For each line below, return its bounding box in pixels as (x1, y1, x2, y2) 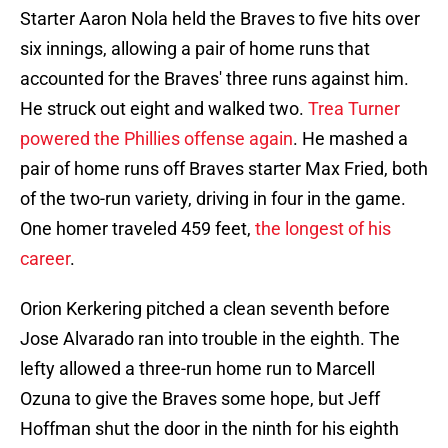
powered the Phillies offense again (20, 128, 293, 150)
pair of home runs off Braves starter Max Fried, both (20, 158, 428, 180)
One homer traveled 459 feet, (20, 218, 255, 240)
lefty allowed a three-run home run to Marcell (20, 358, 375, 380)
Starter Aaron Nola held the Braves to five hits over (20, 8, 420, 30)
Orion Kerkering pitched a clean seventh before (20, 298, 390, 320)
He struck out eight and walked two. (20, 98, 308, 120)
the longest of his (255, 218, 391, 240)
